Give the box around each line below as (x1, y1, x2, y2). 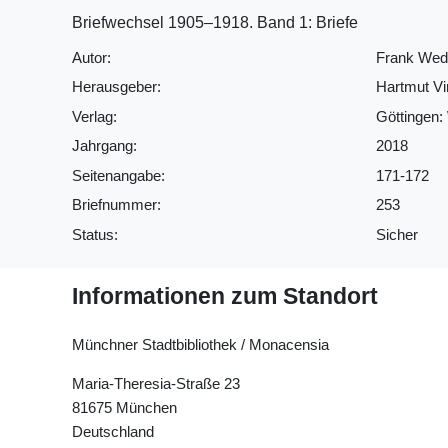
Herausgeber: (72, 78, 161, 96)
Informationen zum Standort (72, 284, 378, 310)
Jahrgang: (72, 137, 137, 155)
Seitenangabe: (72, 166, 165, 184)
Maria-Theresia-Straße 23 (72, 374, 240, 392)
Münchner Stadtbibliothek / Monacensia (72, 335, 329, 353)
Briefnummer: (72, 196, 161, 214)
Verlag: (72, 107, 117, 125)
